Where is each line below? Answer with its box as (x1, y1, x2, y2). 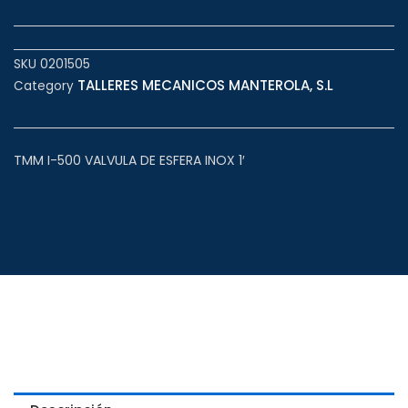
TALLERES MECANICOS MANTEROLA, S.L (77, 76, 333, 96)
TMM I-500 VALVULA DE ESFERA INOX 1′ (14, 150, 245, 169)
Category (14, 77, 74, 96)
